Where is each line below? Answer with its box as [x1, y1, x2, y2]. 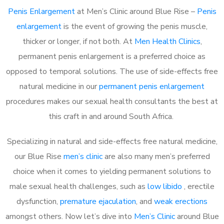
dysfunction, [16, 195, 60, 207]
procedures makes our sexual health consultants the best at [6, 95, 218, 107]
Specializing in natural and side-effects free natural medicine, [6, 135, 217, 147]
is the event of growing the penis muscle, [61, 20, 207, 32]
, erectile [184, 180, 214, 192]
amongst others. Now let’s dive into [5, 210, 134, 222]
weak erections [154, 195, 207, 207]
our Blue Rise [14, 150, 63, 162]
